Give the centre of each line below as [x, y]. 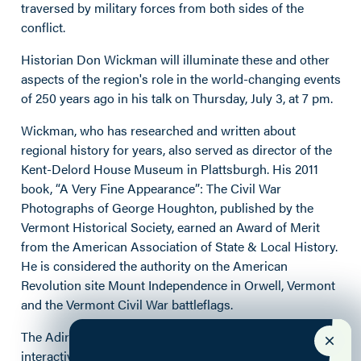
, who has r [105, 130]
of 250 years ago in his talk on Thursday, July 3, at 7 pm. [177, 98]
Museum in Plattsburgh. [200, 168]
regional [46, 149]
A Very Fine [93, 188]
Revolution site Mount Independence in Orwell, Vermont [178, 284]
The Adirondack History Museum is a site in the [155, 336]
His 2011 [295, 168]
